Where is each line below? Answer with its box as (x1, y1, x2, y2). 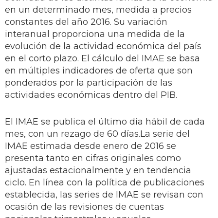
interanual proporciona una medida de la (5, 29, 185, 40)
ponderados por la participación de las (5, 77, 172, 89)
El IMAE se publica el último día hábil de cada (5, 116, 205, 127)
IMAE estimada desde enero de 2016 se (5, 141, 176, 152)
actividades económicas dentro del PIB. (5, 90, 177, 101)
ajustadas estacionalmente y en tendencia (5, 165, 191, 176)
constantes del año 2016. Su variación (5, 17, 167, 28)
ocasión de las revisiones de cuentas (5, 201, 164, 213)
